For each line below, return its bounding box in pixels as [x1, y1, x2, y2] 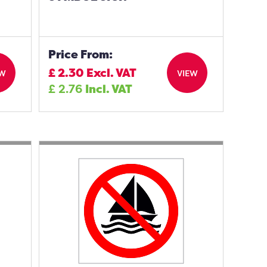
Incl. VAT [85, 81, 133, 97]
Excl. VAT [86, 65, 137, 80]
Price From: [48, 46, 113, 62]
